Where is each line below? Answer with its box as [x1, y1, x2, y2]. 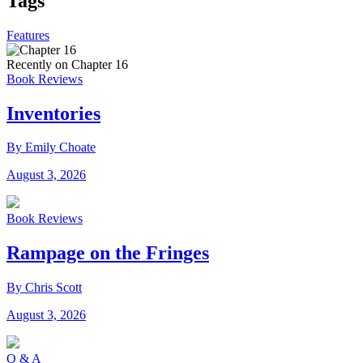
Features [6, 28, 49, 42]
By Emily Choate [6, 140, 96, 155]
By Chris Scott [6, 280, 82, 295]
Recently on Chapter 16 [6, 57, 128, 71]
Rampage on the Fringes [6, 242, 209, 264]
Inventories [6, 102, 100, 124]
